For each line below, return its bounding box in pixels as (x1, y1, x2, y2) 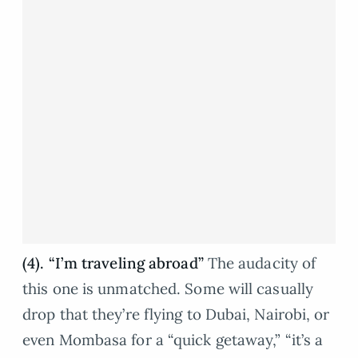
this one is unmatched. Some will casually (22, 278, 314, 298)
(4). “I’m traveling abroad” (22, 253, 204, 272)
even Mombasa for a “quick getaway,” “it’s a (22, 329, 324, 349)
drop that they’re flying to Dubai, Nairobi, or (22, 304, 330, 324)
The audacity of (203, 253, 316, 272)
